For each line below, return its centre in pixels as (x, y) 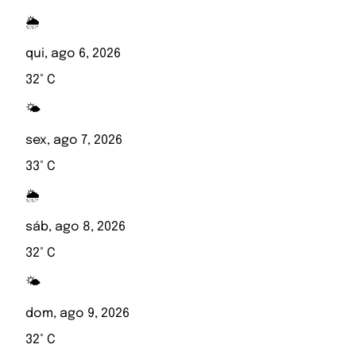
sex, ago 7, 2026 (74, 141)
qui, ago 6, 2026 (73, 54)
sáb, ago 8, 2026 (75, 227)
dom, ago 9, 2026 (77, 314)
